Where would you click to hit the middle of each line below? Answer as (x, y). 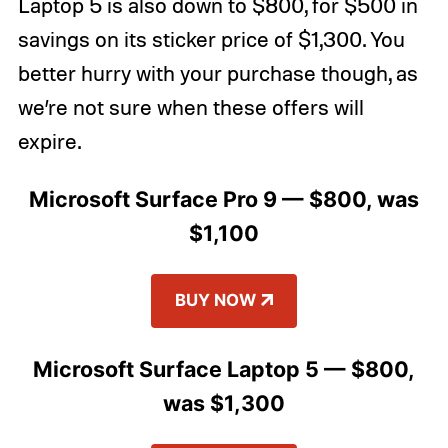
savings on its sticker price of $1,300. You (211, 39)
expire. (49, 141)
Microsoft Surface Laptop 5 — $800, (224, 368)
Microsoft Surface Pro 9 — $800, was (224, 199)
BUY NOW (216, 299)
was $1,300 (224, 402)
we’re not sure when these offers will (190, 107)
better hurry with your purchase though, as (217, 73)
